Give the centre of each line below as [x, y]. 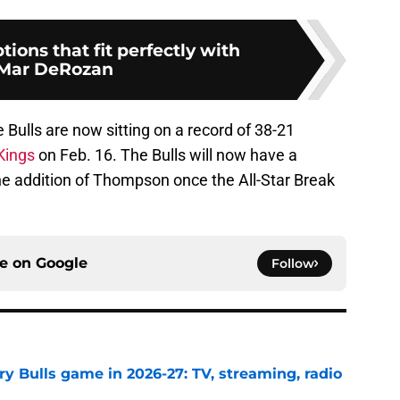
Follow [293, 264]
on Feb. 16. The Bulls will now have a [166, 155]
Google [62, 263]
